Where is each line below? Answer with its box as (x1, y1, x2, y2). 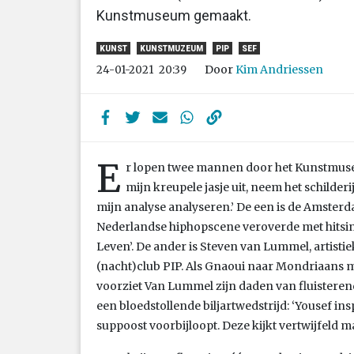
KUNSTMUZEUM (140, 43, 203, 53)
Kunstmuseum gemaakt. (96, 6, 251, 24)
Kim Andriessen (235, 62, 323, 77)
